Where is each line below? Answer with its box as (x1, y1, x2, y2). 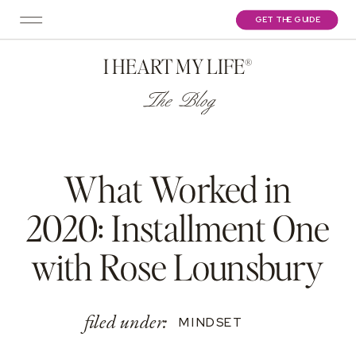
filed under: (83, 308, 168, 334)
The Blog (141, 86, 215, 118)
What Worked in (63, 165, 292, 211)
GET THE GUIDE (254, 14, 321, 25)
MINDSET (179, 314, 242, 331)
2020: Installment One (25, 204, 330, 250)
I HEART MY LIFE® (103, 52, 253, 79)
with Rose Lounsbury (30, 243, 325, 289)
